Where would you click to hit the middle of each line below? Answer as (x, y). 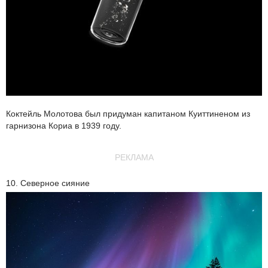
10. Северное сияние (48, 183)
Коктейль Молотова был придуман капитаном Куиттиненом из (128, 113)
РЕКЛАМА (134, 157)
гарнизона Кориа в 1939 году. (64, 125)
